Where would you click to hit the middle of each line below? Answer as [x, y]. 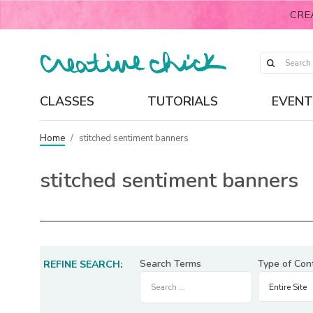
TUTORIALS [183, 101]
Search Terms [170, 264]
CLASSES [67, 101]
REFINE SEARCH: [83, 264]
